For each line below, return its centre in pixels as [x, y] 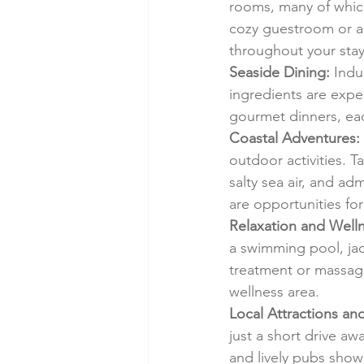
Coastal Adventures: [295, 139]
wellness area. [274, 292]
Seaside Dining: [279, 73]
